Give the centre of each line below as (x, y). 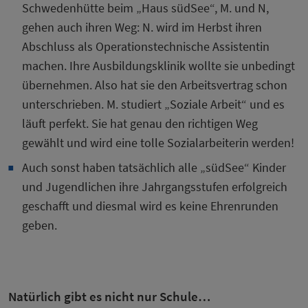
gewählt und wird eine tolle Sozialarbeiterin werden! (158, 143)
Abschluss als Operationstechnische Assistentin (146, 47)
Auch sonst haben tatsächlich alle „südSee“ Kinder (154, 168)
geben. (40, 225)
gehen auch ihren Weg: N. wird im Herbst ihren (142, 27)
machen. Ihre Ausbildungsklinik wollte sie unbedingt (158, 66)
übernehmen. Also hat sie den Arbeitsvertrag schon (155, 85)
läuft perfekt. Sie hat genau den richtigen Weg (140, 124)
